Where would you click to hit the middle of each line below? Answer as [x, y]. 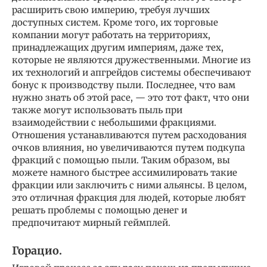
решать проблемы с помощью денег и [100, 210]
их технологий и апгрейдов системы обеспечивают [131, 72]
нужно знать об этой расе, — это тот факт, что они [131, 97]
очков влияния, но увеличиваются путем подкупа [128, 147]
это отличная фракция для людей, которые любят [129, 197]
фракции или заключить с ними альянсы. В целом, [129, 185]
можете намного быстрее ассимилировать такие [125, 172]
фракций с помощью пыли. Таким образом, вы [121, 160]
